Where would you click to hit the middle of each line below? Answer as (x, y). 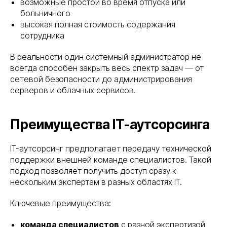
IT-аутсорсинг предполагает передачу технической (111, 149)
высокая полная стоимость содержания (98, 25)
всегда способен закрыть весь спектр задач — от (107, 68)
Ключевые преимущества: (61, 203)
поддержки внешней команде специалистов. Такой (111, 160)
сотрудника (42, 36)
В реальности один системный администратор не (106, 57)
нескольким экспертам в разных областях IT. (96, 182)
